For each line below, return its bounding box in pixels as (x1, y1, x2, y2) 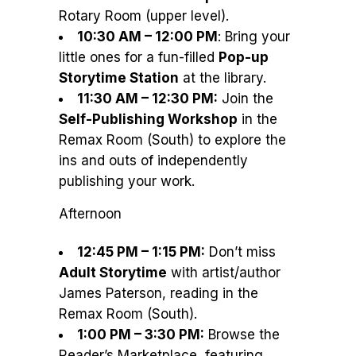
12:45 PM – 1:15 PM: (77, 244, 205, 260)
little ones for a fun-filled (59, 49, 219, 65)
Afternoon (59, 206, 122, 222)
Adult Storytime (59, 265, 167, 281)
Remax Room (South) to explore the (59, 132, 286, 148)
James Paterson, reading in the (59, 285, 258, 301)
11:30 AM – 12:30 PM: (77, 91, 218, 106)
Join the (218, 91, 273, 106)
